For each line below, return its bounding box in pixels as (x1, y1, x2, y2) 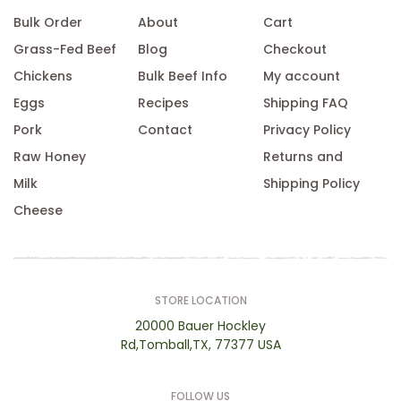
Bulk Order (13, 13, 82, 31)
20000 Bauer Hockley (135, 317, 266, 335)
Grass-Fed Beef (13, 40, 116, 58)
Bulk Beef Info (138, 67, 228, 85)
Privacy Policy (262, 121, 351, 139)
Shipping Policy (262, 175, 360, 192)
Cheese (13, 201, 63, 219)
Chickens (13, 67, 73, 85)
